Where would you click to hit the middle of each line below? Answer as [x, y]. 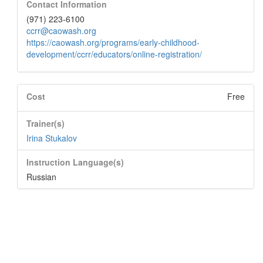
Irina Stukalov [52, 138]
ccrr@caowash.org [61, 31]
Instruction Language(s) [75, 162]
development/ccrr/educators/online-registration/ [114, 54]
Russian [41, 177]
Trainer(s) [45, 123]
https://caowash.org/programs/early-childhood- [113, 42]
